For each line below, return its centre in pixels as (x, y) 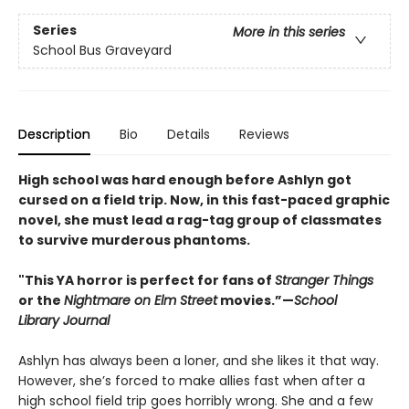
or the (41, 300)
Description (54, 134)
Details (189, 134)
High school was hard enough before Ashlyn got (185, 180)
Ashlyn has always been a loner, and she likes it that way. (199, 361)
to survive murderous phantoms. (134, 240)
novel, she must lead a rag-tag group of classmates (200, 220)
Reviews (264, 134)
